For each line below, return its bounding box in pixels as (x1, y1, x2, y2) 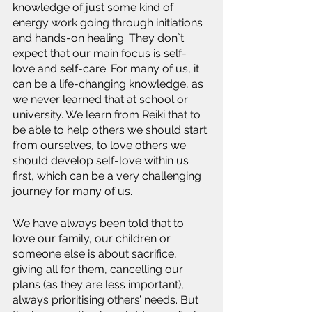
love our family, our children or (13, 232, 173, 245)
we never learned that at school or (13, 93, 191, 106)
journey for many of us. (13, 185, 135, 198)
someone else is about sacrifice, (13, 247, 180, 260)
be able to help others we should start (13, 123, 210, 136)
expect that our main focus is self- (13, 47, 187, 60)
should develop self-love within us (13, 154, 192, 167)
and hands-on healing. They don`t (13, 31, 187, 45)
